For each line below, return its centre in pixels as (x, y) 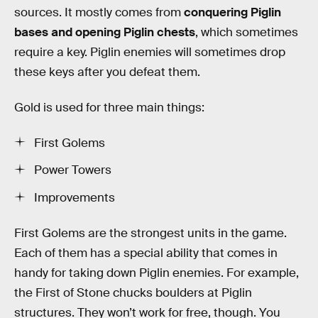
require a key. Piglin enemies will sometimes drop (150, 53)
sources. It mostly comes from (99, 13)
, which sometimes (247, 33)
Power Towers (73, 170)
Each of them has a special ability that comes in (146, 253)
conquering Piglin (232, 13)
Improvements (75, 198)
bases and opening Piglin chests (105, 33)
